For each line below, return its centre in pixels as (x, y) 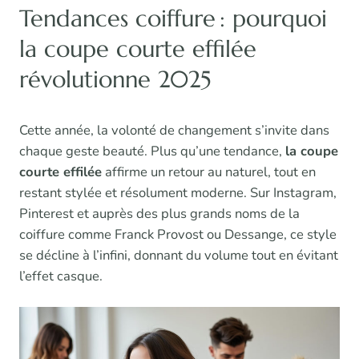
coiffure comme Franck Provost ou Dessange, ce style (178, 234)
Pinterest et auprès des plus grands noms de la (159, 213)
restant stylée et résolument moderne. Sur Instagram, (178, 192)
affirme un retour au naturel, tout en (209, 171)
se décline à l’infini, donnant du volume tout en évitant (179, 255)
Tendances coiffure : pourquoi (173, 18)
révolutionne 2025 (115, 79)
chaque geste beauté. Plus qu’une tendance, (152, 151)
